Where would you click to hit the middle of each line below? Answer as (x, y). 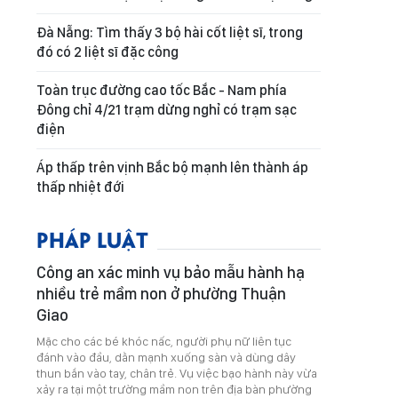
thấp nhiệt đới (80, 187)
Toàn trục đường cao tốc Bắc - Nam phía (162, 90)
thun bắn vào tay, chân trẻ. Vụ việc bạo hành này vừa (177, 373)
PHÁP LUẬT (92, 239)
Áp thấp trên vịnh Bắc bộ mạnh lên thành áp (172, 167)
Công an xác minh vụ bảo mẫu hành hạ (171, 272)
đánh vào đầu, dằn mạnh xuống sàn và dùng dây (166, 357)
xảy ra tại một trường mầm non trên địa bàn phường (174, 389)
